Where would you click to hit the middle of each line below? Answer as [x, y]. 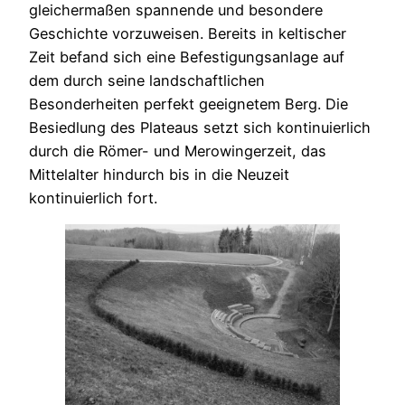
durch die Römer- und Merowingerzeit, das [178, 151]
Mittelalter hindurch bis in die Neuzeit [159, 174]
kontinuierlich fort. [93, 198]
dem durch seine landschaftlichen [147, 80]
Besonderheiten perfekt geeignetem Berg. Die [188, 104]
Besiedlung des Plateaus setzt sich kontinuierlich [200, 127]
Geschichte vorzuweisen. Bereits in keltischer [188, 33]
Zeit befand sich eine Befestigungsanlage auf [187, 57]
